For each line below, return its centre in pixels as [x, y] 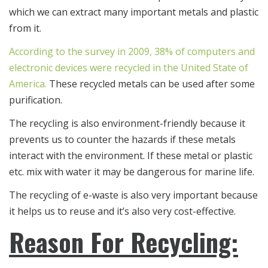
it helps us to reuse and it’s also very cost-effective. [122, 211]
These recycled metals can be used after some [151, 83]
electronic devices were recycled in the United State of [129, 67]
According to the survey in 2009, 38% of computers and [132, 51]
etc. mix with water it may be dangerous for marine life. [132, 171]
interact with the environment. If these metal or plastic [131, 155]
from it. [25, 28]
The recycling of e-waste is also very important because [133, 195]
